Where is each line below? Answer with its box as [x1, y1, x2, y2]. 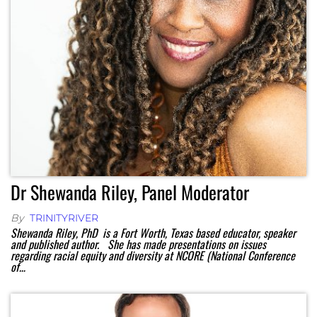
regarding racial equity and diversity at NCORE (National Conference [11, 247, 295, 264]
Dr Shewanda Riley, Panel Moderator [11, 178, 249, 206]
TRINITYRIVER [30, 212, 98, 224]
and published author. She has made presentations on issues [11, 236, 266, 253]
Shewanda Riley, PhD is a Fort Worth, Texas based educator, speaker [11, 224, 296, 241]
